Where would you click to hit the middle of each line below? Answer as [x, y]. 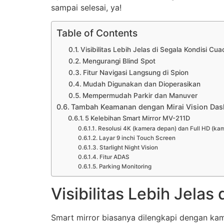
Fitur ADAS [114, 157]
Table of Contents [97, 33]
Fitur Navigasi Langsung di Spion [135, 72]
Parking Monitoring [125, 166]
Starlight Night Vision [128, 147]
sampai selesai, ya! [86, 8]
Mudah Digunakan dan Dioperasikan [141, 84]
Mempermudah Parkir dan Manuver [140, 95]
